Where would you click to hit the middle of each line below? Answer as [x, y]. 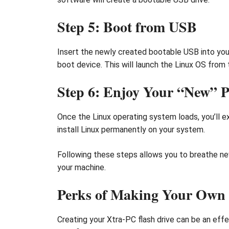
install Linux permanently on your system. [131, 129]
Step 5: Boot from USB [127, 27]
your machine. [82, 167]
